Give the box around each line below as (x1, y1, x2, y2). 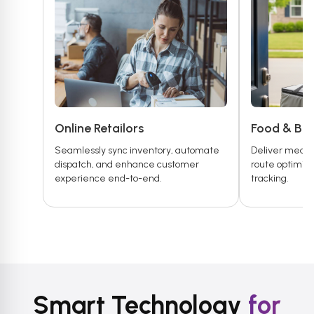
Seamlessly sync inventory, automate (54, 144, 219, 157)
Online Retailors (54, 121, 144, 137)
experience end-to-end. (54, 172, 162, 185)
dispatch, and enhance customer (54, 158, 199, 171)
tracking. (250, 172, 289, 185)
